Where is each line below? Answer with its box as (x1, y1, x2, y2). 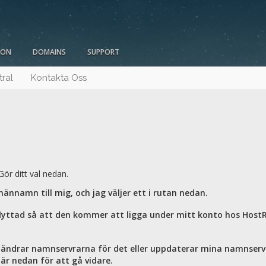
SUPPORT (87, 47, 119, 58)
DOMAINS (33, 47, 66, 58)
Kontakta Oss (31, 72, 87, 84)
